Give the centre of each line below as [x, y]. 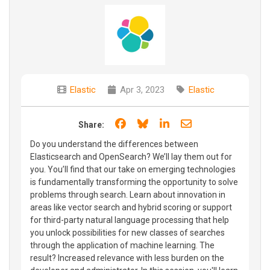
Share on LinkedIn [214, 123]
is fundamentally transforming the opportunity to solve [134, 182]
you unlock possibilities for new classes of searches [127, 232]
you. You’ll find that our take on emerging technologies [133, 169]
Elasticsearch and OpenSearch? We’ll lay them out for [131, 156]
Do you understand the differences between [114, 144]
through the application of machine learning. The [122, 245]
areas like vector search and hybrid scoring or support [131, 207]
